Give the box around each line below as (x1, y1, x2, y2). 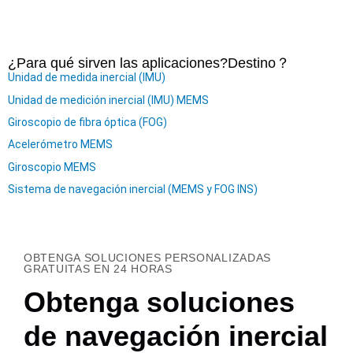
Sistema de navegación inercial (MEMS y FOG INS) (8, 183, 258, 196)
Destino (228, 55, 276, 72)
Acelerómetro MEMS (8, 138, 113, 151)
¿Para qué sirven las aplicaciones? (8, 55, 228, 72)
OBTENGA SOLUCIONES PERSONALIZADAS (24, 251, 272, 264)
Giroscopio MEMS (8, 160, 96, 173)
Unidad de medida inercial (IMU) (8, 71, 165, 84)
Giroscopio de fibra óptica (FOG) (8, 116, 167, 129)
